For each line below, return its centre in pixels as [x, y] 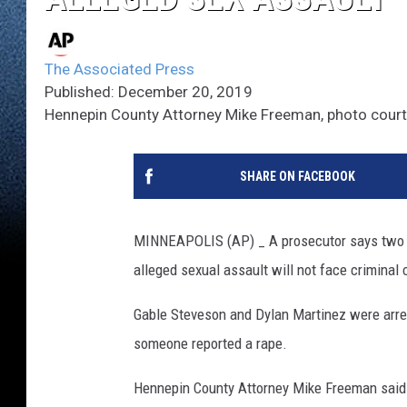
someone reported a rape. [210, 343]
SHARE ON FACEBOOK [297, 176]
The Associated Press [119, 69]
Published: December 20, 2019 [149, 91]
